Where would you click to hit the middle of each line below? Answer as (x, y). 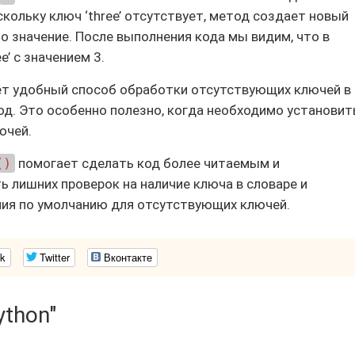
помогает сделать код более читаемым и (147, 163)
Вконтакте (128, 257)
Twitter (55, 257)
